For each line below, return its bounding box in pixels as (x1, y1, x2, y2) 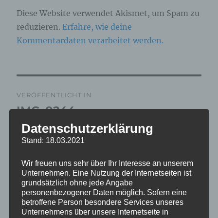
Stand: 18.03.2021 (21, 136, 85, 145)
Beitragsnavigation (16, 79, 133, 93)
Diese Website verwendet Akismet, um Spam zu (17, 8, 200, 18)
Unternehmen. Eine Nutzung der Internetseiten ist (21, 168, 191, 177)
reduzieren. (17, 22, 63, 32)
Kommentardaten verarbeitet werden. (17, 36, 164, 46)
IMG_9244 (17, 104, 76, 118)
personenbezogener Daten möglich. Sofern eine (21, 188, 187, 197)
